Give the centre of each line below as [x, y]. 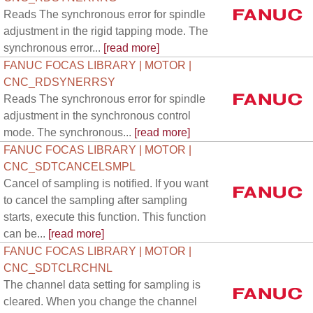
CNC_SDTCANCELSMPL [70, 167]
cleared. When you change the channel [100, 301]
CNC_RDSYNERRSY [59, 82]
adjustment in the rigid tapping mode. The [106, 31]
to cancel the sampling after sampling [95, 200]
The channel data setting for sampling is [102, 285]
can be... [24, 234]
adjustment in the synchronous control [97, 116]
